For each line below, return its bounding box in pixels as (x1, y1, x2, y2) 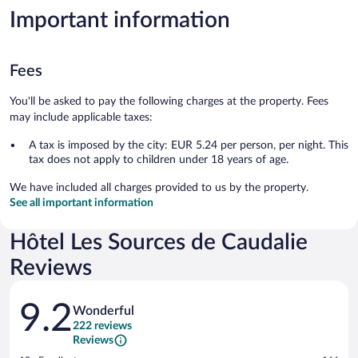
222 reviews (73, 320, 132, 332)
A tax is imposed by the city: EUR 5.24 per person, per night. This (29, 139, 348, 151)
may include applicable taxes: (10, 111, 153, 123)
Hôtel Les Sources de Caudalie (10, 230, 308, 253)
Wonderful (73, 304, 134, 317)
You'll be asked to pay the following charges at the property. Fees (10, 95, 328, 107)
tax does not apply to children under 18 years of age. (29, 153, 288, 165)
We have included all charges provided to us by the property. (10, 181, 308, 193)
